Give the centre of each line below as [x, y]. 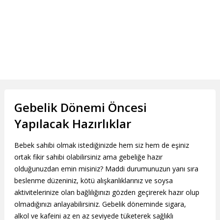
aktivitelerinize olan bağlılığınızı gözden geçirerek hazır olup [107, 192]
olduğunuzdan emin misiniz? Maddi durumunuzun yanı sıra [106, 169]
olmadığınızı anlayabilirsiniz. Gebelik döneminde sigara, [100, 204]
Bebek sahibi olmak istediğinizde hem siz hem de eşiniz [101, 145]
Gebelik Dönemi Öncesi [80, 107]
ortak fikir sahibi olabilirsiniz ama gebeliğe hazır [88, 157]
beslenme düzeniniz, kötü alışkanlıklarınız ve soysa [93, 181]
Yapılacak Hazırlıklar [72, 124]
